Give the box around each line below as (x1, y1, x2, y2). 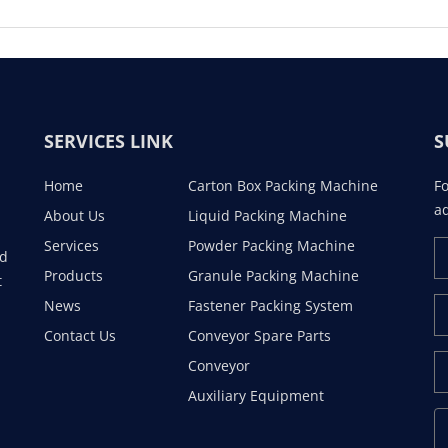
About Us (44, 206, 105, 226)
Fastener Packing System (188, 296, 353, 316)
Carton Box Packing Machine (188, 176, 378, 196)
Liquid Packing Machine (188, 206, 347, 226)
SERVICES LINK (44, 129, 173, 154)
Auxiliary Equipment (188, 386, 324, 406)
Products (44, 266, 103, 286)
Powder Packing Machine (188, 236, 355, 256)
